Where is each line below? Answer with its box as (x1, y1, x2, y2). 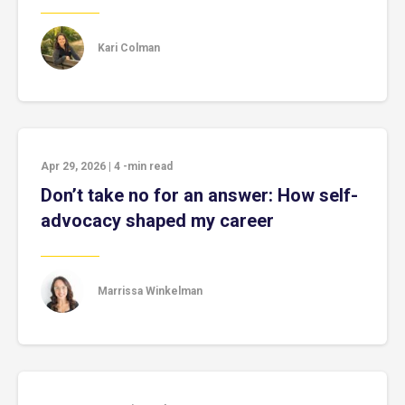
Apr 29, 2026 (41, 160, 106, 173)
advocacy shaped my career (41, 210, 274, 231)
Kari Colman (98, 41, 160, 54)
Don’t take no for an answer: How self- (41, 184, 358, 206)
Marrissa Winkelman (98, 284, 202, 297)
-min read (123, 160, 173, 173)
